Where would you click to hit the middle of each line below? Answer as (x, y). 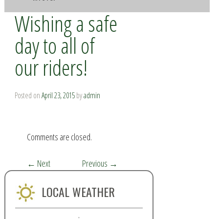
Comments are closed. (60, 137)
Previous (96, 163)
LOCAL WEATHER (78, 191)
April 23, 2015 (58, 95)
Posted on (28, 95)
